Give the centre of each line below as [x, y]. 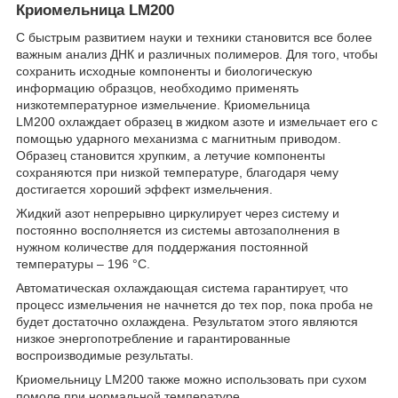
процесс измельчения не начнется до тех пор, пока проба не [195, 304]
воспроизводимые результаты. [105, 355]
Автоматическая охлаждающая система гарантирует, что [182, 287]
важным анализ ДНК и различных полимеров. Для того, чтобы [197, 54]
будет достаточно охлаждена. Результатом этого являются [187, 321]
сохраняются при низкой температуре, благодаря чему [177, 172]
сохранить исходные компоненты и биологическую [164, 71]
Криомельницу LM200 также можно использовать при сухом [191, 379]
